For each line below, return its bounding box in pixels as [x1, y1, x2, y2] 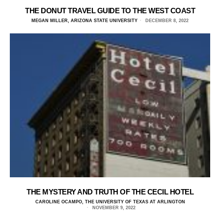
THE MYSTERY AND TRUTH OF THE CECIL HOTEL [27, 188, 193, 196]
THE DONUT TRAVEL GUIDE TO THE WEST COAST [25, 6, 195, 15]
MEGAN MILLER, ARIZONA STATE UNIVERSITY [31, 18, 137, 23]
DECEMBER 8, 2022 [144, 18, 189, 23]
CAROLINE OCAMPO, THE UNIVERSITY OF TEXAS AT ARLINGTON [35, 199, 185, 205]
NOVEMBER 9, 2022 [91, 205, 136, 211]
